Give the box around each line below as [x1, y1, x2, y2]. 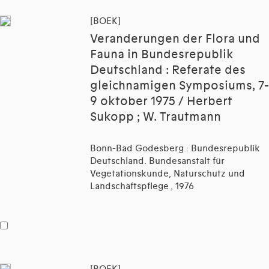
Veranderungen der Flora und [90, 32, 260, 47]
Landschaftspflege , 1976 [90, 181, 194, 192]
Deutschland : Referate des [90, 63, 246, 78]
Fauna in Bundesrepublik [90, 47, 234, 62]
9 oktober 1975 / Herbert [90, 94, 232, 109]
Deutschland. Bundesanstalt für [90, 156, 225, 167]
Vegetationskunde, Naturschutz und [90, 168, 245, 180]
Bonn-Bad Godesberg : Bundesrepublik [90, 143, 260, 154]
